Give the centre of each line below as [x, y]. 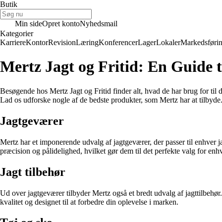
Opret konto [61, 24]
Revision [62, 42]
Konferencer [118, 42]
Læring [87, 42]
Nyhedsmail [99, 24]
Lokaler [168, 42]
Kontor [37, 42]
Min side [28, 24]
